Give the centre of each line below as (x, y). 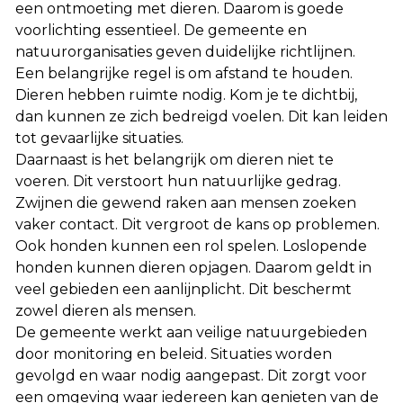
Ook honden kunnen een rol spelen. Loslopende (191, 246)
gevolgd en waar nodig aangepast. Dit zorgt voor (191, 376)
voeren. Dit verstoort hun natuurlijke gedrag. (178, 181)
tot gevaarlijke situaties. (99, 138)
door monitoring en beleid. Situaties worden (174, 354)
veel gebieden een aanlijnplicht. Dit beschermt (184, 289)
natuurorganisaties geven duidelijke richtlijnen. (185, 52)
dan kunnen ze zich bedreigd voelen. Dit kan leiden (201, 116)
